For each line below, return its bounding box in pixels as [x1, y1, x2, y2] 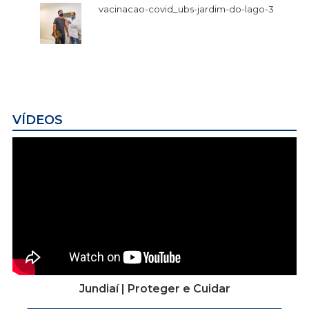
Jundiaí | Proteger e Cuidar [79, 281, 230, 295]
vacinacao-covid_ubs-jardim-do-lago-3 [99, 3, 274, 15]
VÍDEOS [12, 112, 63, 128]
